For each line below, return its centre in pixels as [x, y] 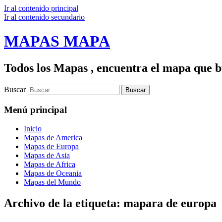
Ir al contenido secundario [44, 17]
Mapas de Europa [51, 147]
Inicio [33, 129]
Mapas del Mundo [52, 182]
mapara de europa [170, 203]
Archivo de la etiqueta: [64, 203]
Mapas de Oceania [53, 173]
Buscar [15, 89]
